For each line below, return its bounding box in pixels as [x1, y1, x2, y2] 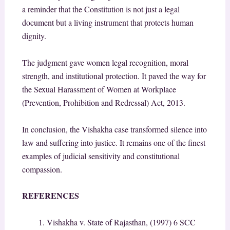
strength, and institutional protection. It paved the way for [22, 70, 206, 82]
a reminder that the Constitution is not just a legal [22, 4, 180, 15]
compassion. [22, 163, 62, 175]
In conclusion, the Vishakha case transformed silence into [22, 123, 207, 135]
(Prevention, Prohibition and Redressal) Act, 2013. [22, 97, 185, 108]
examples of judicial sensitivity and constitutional [22, 150, 180, 161]
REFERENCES [22, 189, 79, 202]
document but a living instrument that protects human [22, 17, 194, 28]
